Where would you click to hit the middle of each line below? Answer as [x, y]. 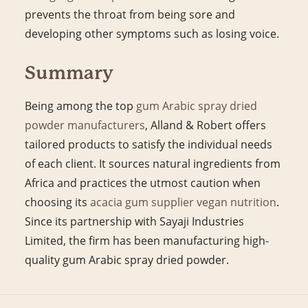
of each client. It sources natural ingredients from [153, 163]
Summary [69, 73]
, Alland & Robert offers [206, 125]
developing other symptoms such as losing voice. [152, 33]
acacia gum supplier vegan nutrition [183, 202]
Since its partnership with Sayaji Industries [134, 221]
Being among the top [80, 106]
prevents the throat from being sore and [130, 14]
